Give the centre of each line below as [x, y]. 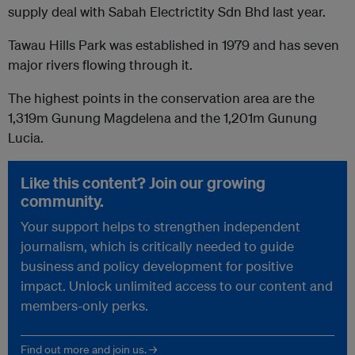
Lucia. [26, 137]
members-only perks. [84, 305]
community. [62, 201]
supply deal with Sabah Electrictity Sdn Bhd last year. [167, 11]
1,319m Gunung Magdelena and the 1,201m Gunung [162, 118]
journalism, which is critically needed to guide [157, 246]
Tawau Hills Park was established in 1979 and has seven [174, 45]
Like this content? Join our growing [143, 183]
